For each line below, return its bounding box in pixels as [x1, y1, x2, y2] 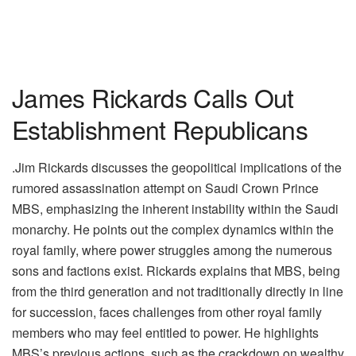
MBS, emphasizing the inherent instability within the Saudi [12, 199, 339, 218]
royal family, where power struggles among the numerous [12, 240, 332, 259]
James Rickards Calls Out [12, 78, 294, 115]
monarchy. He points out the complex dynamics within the [12, 219, 334, 238]
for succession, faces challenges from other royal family [12, 302, 322, 321]
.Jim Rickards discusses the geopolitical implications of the [12, 157, 342, 176]
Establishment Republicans [12, 110, 308, 147]
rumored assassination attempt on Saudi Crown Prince [12, 178, 319, 197]
